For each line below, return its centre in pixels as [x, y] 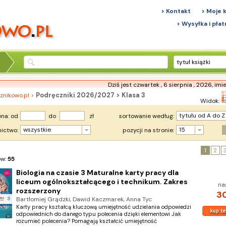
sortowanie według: [146, 116]
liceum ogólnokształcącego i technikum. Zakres [102, 182]
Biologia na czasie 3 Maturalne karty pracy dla [97, 173]
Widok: [210, 101]
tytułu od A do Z [202, 116]
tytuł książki [193, 62]
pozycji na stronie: [148, 130]
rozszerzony [38, 191]
